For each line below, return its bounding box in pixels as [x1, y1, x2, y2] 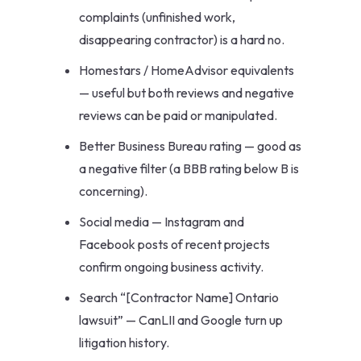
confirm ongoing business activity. [79, 259, 263, 276]
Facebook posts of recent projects [79, 236, 270, 253]
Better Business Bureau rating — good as [79, 138, 301, 155]
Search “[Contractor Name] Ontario [79, 289, 279, 306]
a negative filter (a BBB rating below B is [79, 160, 299, 177]
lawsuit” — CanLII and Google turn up [79, 312, 283, 329]
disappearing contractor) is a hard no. [79, 31, 284, 48]
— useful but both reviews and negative [79, 85, 294, 102]
